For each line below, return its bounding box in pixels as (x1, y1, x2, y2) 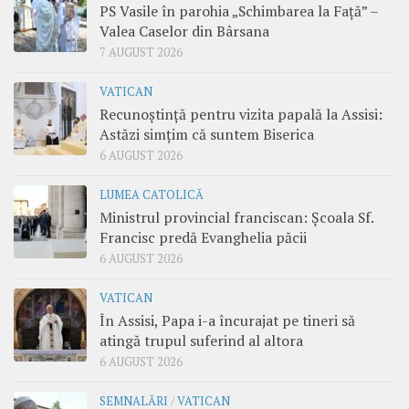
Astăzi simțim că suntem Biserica (100, 124, 314, 145)
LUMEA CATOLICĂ (100, 187, 204, 204)
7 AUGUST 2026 (100, 45, 183, 61)
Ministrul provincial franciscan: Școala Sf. (100, 207, 373, 228)
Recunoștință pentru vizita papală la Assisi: (100, 104, 383, 125)
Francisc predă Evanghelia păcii (100, 227, 307, 248)
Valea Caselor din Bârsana (100, 21, 269, 42)
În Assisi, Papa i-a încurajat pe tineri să (100, 310, 355, 331)
